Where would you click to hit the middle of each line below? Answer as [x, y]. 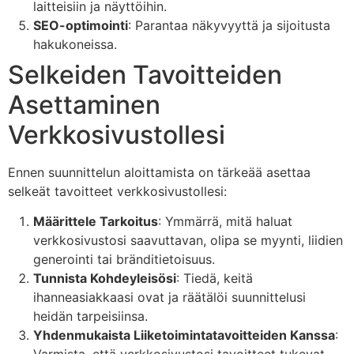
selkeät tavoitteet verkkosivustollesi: [117, 191]
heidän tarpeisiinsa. [90, 316]
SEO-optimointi [81, 25]
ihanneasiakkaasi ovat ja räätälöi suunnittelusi [169, 298]
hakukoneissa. [75, 44]
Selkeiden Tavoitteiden [145, 74]
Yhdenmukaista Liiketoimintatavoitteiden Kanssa [184, 335]
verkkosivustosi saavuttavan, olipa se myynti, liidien [188, 241]
